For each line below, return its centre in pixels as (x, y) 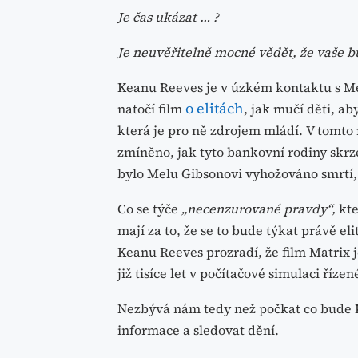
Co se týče (149, 208)
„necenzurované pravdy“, (260, 208)
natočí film (151, 108)
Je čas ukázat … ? (168, 16)
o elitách (215, 108)
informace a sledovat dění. (198, 330)
